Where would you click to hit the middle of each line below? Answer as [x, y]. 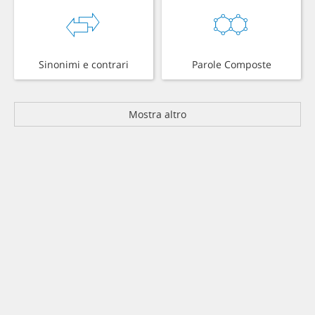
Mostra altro [157, 115]
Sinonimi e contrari [84, 65]
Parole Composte [231, 65]
